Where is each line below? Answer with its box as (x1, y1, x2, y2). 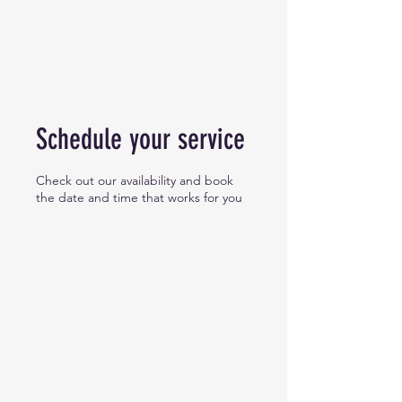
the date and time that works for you (36, 189, 242, 205)
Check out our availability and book (36, 172, 233, 188)
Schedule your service (36, 122, 245, 156)
